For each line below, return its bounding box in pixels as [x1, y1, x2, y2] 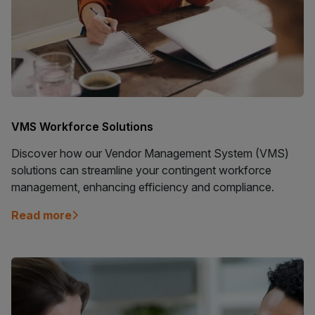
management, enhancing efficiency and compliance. [11, 180, 274, 195]
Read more [11, 208, 72, 223]
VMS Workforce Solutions [11, 120, 153, 134]
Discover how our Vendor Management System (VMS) [11, 146, 289, 161]
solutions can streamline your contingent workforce [11, 163, 271, 178]
